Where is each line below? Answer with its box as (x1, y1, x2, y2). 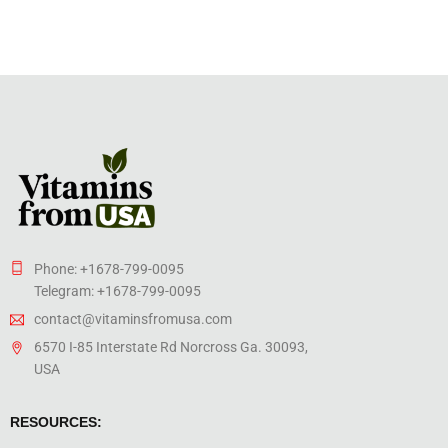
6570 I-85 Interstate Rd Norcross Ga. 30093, (34, 338, 308, 355)
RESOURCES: (10, 413, 102, 430)
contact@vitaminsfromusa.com (34, 310, 232, 327)
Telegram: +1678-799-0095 (34, 282, 201, 299)
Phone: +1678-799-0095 (34, 260, 184, 277)
